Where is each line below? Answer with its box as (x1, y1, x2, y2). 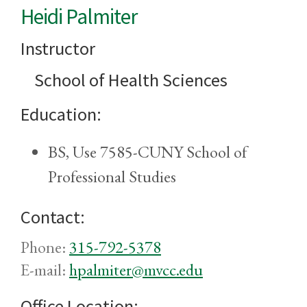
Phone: (21, 236, 69, 258)
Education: (21, 103, 101, 126)
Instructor (21, 37, 95, 60)
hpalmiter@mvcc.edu (69, 259, 203, 281)
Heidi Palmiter (21, 3, 137, 31)
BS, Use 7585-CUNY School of (48, 141, 247, 163)
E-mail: (21, 259, 69, 281)
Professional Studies (48, 166, 176, 188)
